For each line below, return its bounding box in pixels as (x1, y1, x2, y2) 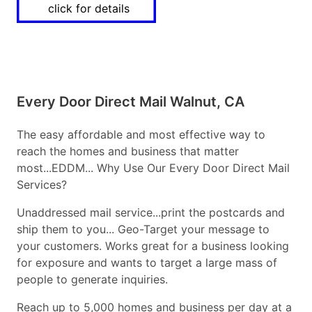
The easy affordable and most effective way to (17, 127, 265, 142)
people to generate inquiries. (17, 272, 168, 287)
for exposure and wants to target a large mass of (17, 256, 277, 270)
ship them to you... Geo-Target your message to (17, 222, 270, 237)
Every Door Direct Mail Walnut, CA (17, 93, 244, 111)
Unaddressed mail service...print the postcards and (17, 205, 285, 220)
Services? (17, 178, 67, 192)
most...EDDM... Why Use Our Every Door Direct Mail (17, 161, 290, 175)
